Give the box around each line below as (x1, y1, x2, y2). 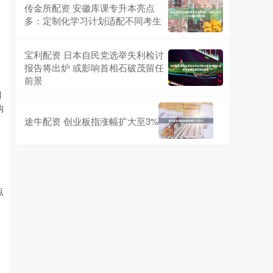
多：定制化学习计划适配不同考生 (24, 14, 161, 27)
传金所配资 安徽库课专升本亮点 (24, 1, 155, 14)
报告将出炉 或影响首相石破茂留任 (24, 61, 164, 74)
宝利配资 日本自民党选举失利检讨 (24, 48, 164, 61)
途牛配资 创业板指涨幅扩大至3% (24, 114, 158, 127)
